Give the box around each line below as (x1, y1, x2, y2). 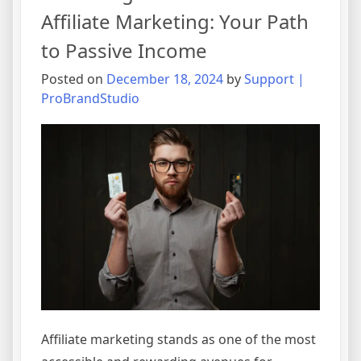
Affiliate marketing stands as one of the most (41, 330, 316, 349)
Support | (244, 70, 305, 89)
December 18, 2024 (106, 70, 223, 89)
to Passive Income (41, 37, 207, 64)
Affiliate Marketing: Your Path (41, 8, 309, 35)
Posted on (41, 70, 106, 89)
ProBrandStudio (41, 89, 139, 108)
